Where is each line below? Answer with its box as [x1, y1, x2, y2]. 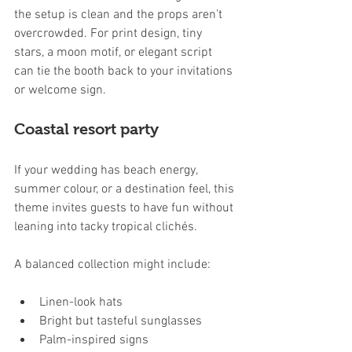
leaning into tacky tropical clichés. [14, 218, 197, 235]
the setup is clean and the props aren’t [14, 6, 225, 23]
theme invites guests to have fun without [14, 200, 236, 216]
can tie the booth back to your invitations [14, 63, 236, 79]
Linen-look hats [39, 294, 123, 310]
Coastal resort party [14, 119, 159, 137]
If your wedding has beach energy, [14, 162, 200, 178]
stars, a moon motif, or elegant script [14, 44, 215, 60]
